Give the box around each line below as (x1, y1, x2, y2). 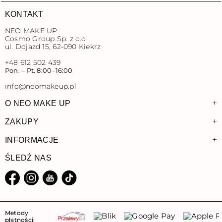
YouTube (42, 184, 108, 203)
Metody (5, 209, 29, 217)
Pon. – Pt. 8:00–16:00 (5, 66, 73, 74)
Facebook (4, 184, 78, 203)
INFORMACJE (5, 135, 59, 144)
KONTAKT (5, 9, 44, 18)
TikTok (61, 184, 109, 203)
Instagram (23, 184, 102, 203)
